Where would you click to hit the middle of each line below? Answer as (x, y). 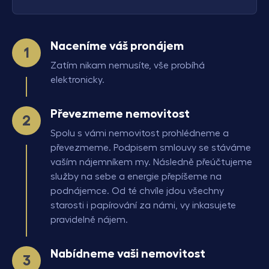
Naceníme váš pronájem (117, 45)
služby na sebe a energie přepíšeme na (136, 176)
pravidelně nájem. (89, 219)
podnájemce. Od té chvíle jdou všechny (137, 191)
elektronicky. (77, 80)
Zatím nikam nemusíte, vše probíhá (128, 65)
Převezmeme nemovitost (120, 113)
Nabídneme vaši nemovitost (128, 253)
